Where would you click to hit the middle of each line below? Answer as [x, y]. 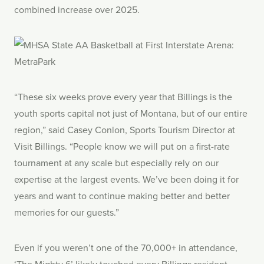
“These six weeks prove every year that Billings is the [123, 97]
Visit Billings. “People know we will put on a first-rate [122, 146]
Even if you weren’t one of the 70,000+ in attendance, [126, 248]
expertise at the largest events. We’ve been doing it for [126, 179]
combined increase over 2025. [77, 10]
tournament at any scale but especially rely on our [116, 163]
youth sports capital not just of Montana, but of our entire [131, 113]
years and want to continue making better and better [122, 196]
